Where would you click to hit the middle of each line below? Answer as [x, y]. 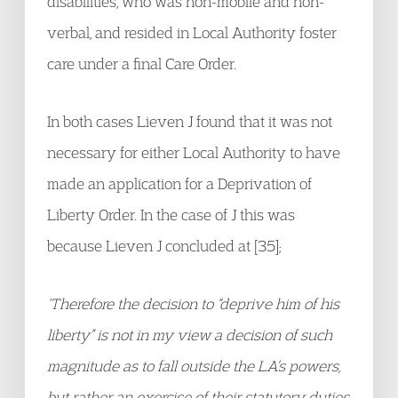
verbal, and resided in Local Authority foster [192, 32]
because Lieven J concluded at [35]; [164, 246]
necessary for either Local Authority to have [194, 152]
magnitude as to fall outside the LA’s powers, [194, 366]
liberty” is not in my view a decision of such [190, 334]
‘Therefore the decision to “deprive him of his [193, 303]
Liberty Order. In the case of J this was [171, 215]
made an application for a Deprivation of [179, 183]
